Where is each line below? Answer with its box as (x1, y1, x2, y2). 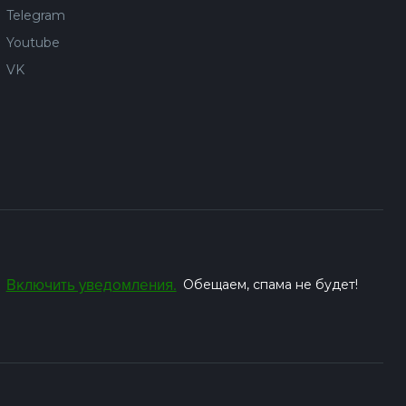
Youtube (5, 34, 60, 51)
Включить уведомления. (5, 275, 177, 295)
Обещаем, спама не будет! (182, 276, 358, 293)
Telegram (5, 7, 65, 24)
